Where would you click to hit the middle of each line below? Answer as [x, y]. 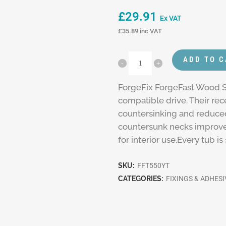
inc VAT [150, 31]
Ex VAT [171, 18]
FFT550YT [153, 165]
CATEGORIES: [141, 178]
